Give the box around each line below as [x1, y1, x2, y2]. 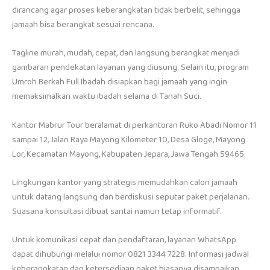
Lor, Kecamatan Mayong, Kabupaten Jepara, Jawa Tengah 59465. [12, 146, 246, 162]
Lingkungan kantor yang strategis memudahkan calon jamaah [12, 175, 237, 190]
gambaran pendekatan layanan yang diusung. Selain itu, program [12, 60, 249, 75]
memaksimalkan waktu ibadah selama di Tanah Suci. [12, 89, 201, 104]
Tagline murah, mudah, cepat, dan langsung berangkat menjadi [12, 46, 240, 61]
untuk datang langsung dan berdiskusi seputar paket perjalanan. [12, 189, 250, 204]
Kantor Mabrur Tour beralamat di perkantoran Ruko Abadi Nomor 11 [12, 118, 257, 133]
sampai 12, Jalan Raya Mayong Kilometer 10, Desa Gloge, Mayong [12, 132, 245, 147]
